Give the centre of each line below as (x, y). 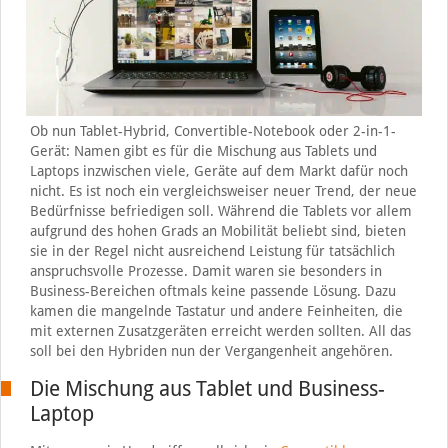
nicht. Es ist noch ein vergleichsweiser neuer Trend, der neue (223, 190)
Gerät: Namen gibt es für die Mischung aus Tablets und (203, 150)
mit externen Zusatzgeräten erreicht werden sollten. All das (220, 330)
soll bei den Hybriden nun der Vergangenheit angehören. (211, 350)
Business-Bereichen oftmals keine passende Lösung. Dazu (212, 290)
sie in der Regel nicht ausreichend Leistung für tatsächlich (212, 250)
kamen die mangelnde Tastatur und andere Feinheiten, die (216, 310)
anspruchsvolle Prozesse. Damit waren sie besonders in (205, 270)
